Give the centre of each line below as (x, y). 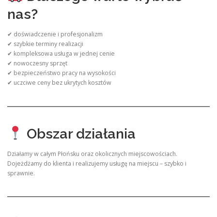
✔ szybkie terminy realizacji (45, 44)
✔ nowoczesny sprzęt (37, 63)
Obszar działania (79, 133)
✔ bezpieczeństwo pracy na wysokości (62, 73)
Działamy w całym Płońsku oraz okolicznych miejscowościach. (92, 154)
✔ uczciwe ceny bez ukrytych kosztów (59, 83)
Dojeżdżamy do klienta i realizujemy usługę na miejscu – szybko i (97, 163)
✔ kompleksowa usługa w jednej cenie (61, 54)
